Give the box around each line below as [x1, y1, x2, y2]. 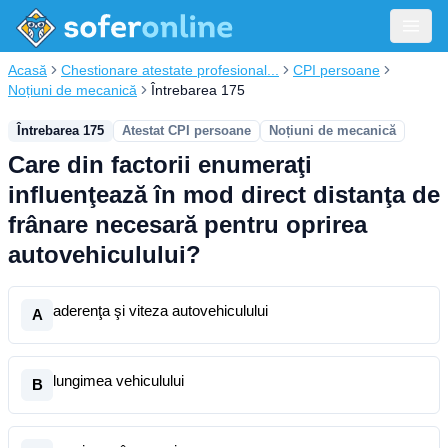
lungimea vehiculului [53, 372, 184, 389]
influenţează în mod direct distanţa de [8, 181, 440, 208]
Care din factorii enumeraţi [8, 151, 312, 178]
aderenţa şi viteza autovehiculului [53, 302, 268, 319]
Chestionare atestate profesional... [61, 62, 279, 78]
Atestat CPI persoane [122, 123, 251, 138]
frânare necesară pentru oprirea [8, 211, 367, 238]
